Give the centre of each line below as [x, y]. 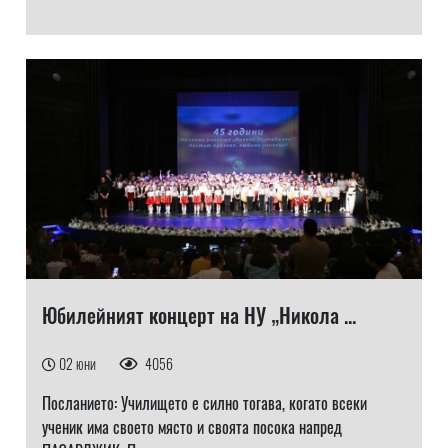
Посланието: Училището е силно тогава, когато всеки [204, 403]
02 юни [78, 363]
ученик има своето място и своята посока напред [191, 427]
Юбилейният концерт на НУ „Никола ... [198, 315]
